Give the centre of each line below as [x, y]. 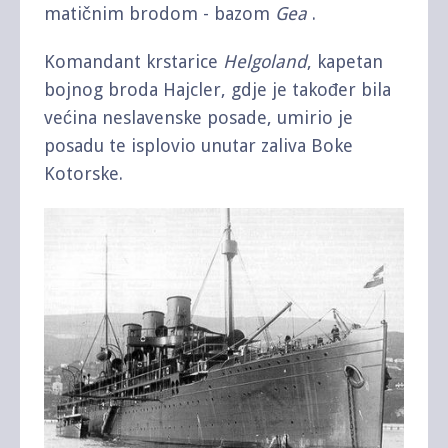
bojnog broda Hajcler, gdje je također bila [217, 89]
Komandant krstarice [133, 61]
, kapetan [345, 61]
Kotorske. [83, 173]
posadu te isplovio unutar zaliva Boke [198, 145]
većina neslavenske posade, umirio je [198, 117]
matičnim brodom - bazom [159, 13]
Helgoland [265, 61]
